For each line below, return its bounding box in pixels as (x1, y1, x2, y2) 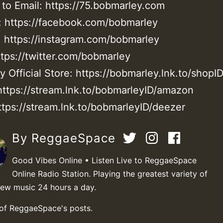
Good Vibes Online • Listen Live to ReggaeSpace (12, 155, 197, 165)
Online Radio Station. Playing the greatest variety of (12, 168, 208, 179)
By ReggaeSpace (12, 130, 119, 145)
